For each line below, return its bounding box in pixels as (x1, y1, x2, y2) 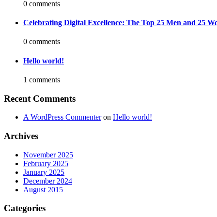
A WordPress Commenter (23, 113, 101, 122)
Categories (4, 203, 46, 214)
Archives (4, 131, 38, 141)
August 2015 (23, 185, 63, 194)
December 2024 (23, 176, 72, 185)
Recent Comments (4, 93, 76, 104)
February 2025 (23, 159, 68, 168)
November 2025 (23, 150, 73, 159)
